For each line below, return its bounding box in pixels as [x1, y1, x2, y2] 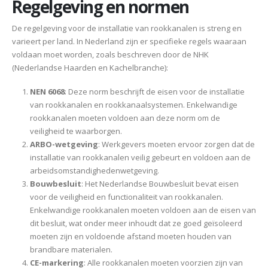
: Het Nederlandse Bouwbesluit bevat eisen [81, 178, 239, 190]
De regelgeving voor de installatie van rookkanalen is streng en [12, 22, 242, 33]
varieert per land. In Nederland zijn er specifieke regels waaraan [12, 35, 246, 47]
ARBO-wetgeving [29, 139, 98, 150]
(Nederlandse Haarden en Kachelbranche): [12, 62, 168, 73]
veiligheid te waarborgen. [29, 126, 122, 137]
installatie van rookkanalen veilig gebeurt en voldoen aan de [29, 152, 251, 163]
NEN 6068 [29, 86, 65, 98]
